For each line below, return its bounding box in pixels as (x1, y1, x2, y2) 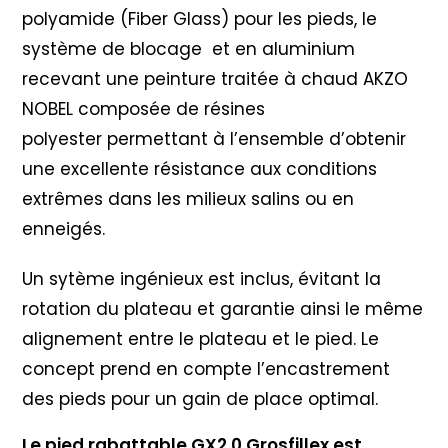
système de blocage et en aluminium (22, 37, 356, 62)
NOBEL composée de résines (22, 97, 266, 122)
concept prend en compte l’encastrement (22, 357, 391, 382)
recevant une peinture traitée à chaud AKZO (22, 67, 409, 92)
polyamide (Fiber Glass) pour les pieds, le (22, 7, 378, 32)
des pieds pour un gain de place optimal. (22, 387, 379, 412)
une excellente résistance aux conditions (22, 157, 378, 182)
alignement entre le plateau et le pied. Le (22, 327, 380, 352)
